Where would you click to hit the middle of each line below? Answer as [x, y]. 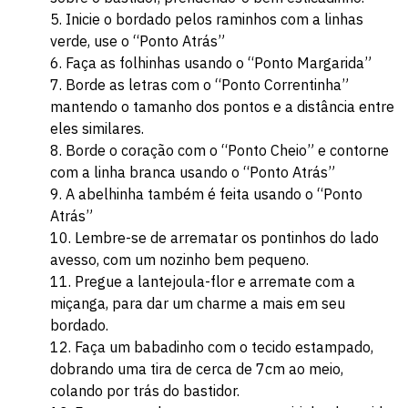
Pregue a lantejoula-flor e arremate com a [215, 281]
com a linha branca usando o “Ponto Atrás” [193, 172]
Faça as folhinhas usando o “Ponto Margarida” [219, 63]
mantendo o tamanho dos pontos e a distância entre [222, 107]
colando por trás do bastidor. [145, 391]
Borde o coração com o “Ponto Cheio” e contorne [227, 150]
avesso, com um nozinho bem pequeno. [179, 260]
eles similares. [97, 128]
